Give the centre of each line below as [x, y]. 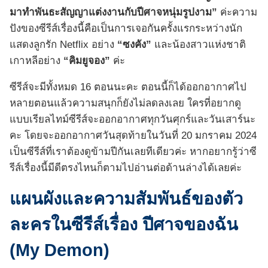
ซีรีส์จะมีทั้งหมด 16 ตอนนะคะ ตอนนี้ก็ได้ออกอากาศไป [128, 87]
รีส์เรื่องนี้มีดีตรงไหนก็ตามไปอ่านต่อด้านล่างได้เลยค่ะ [126, 168]
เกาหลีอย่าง [36, 61]
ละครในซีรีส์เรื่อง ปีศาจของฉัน [124, 225]
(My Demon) [60, 250]
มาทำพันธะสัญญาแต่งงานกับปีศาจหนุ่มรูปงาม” [113, 13]
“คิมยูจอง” [88, 61]
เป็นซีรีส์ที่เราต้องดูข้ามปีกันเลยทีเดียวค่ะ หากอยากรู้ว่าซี [133, 152]
